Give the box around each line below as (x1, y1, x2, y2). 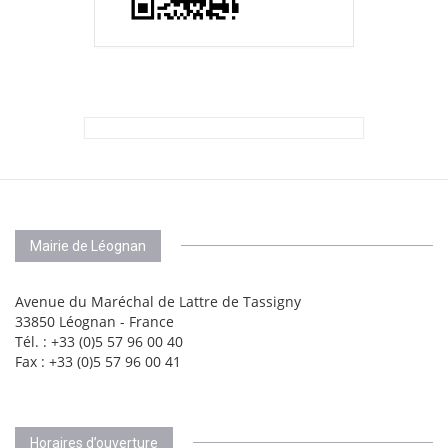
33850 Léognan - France (15, 312, 174, 331)
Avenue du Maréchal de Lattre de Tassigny (15, 292, 301, 311)
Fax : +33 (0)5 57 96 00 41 (15, 352, 181, 371)
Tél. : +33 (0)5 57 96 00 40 (15, 332, 183, 351)
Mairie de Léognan (30, 238, 146, 254)
